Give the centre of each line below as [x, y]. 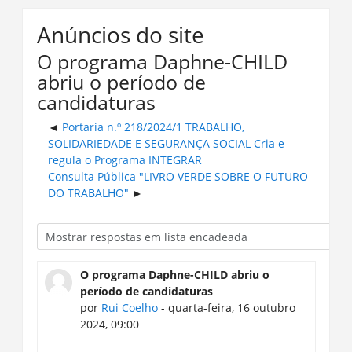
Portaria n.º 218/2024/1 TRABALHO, [153, 127]
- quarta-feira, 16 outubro [226, 307]
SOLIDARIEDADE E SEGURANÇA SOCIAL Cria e [166, 144]
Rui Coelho [129, 307]
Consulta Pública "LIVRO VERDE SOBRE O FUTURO [178, 177]
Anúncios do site [120, 35]
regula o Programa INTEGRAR [125, 160]
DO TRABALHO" [88, 193]
